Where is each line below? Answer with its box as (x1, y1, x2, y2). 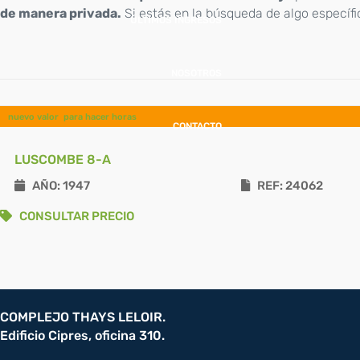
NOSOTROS (171, 67, 222, 79)
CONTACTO (173, 121, 222, 132)
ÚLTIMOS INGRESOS (130, 14, 222, 26)
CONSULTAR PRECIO (12, 209, 134, 223)
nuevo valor (8, 112, 59, 122)
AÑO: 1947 (25, 178, 90, 193)
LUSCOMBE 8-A (14, 152, 111, 167)
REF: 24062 (249, 178, 323, 193)
